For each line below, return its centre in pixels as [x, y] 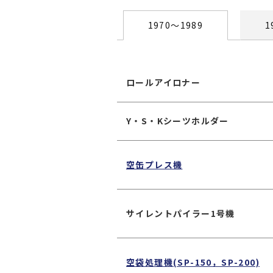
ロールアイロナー [164, 82]
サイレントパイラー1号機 [181, 213]
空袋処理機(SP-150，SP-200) [193, 262]
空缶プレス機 [154, 164]
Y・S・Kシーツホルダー [178, 121]
